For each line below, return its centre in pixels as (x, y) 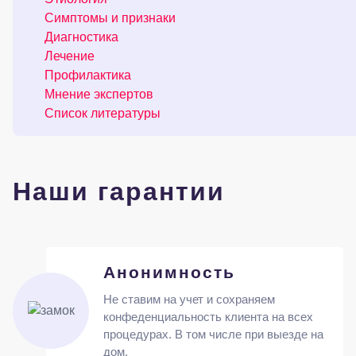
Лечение (70, 56)
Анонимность (169, 272)
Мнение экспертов (99, 94)
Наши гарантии (119, 192)
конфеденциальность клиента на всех (208, 317)
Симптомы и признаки (110, 18)
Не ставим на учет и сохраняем (189, 299)
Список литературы (103, 113)
